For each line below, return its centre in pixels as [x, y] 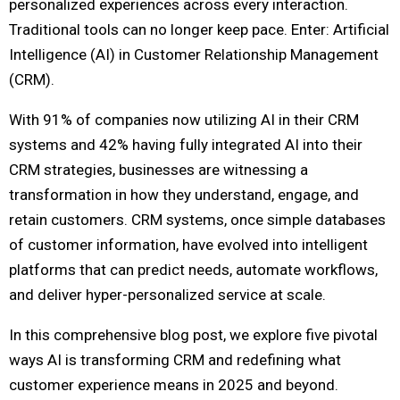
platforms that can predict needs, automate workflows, [193, 269]
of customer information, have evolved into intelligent [188, 244]
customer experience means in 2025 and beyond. [174, 384]
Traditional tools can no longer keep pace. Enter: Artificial [199, 29]
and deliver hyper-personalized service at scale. [167, 294]
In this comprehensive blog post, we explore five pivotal [193, 334]
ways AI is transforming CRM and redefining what [175, 359]
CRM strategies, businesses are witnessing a [158, 169]
